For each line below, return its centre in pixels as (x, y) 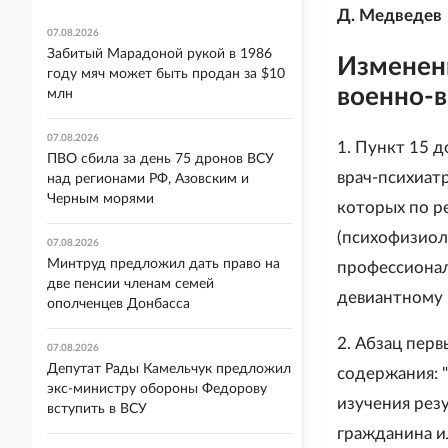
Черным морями (100, 199)
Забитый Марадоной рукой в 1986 (159, 54)
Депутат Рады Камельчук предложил (169, 369)
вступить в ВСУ (97, 409)
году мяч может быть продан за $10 (166, 74)
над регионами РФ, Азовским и (148, 179)
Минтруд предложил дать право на (163, 264)
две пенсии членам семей (130, 284)
